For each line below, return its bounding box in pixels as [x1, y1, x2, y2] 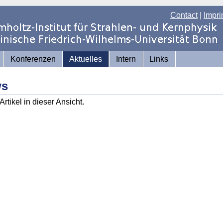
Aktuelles [69, 55, 103, 63]
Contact [170, 11, 198, 19]
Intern [115, 55, 136, 63]
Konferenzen [10, 55, 56, 63]
